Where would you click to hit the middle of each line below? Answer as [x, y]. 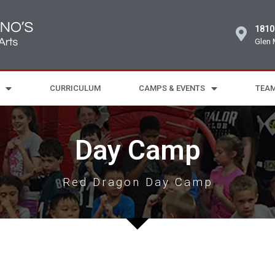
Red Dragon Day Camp [137, 182]
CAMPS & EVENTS [172, 88]
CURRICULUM [75, 88]
